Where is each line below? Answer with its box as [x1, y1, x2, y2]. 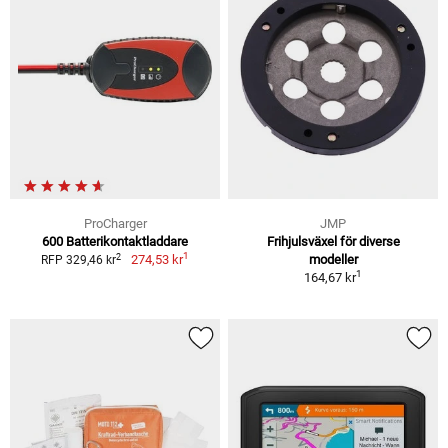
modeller [308, 252, 358, 268]
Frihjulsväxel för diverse [266, 234, 400, 250]
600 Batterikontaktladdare [42, 234, 188, 250]
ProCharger [83, 216, 147, 232]
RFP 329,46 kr [41, 253, 117, 268]
